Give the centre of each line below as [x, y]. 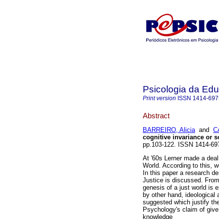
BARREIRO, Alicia [169, 130]
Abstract [156, 115]
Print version [159, 98]
